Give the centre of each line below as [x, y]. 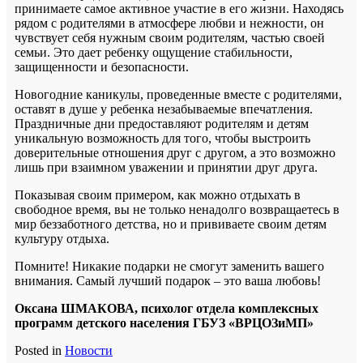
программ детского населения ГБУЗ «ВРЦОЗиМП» [164, 322]
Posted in [40, 350]
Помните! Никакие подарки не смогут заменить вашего [169, 266]
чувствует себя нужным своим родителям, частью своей [170, 37]
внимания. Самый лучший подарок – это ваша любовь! [168, 280]
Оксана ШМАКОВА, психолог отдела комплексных [167, 308]
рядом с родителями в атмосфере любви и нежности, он [169, 23]
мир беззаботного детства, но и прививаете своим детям [171, 224]
